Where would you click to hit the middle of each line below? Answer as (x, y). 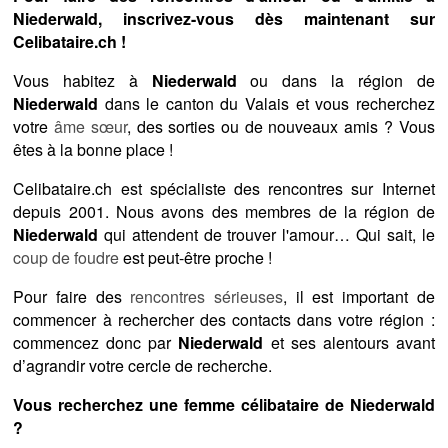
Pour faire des (72, 297)
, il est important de (359, 297)
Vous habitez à (82, 81)
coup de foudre (66, 258)
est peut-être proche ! (196, 258)
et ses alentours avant (349, 343)
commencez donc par (96, 343)
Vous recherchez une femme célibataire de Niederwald (224, 405)
